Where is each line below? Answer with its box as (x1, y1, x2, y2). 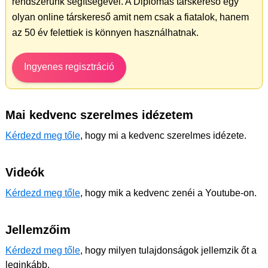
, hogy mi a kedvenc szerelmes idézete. (80, 130, 246, 141)
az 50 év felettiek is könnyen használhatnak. (12, 28, 199, 38)
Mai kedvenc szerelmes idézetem (5, 108, 193, 121)
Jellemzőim (5, 223, 71, 236)
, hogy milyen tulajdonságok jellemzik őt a (80, 245, 257, 255)
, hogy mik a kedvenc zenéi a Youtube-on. (80, 188, 257, 198)
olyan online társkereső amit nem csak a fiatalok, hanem (12, 12, 249, 22)
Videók (5, 166, 44, 179)
